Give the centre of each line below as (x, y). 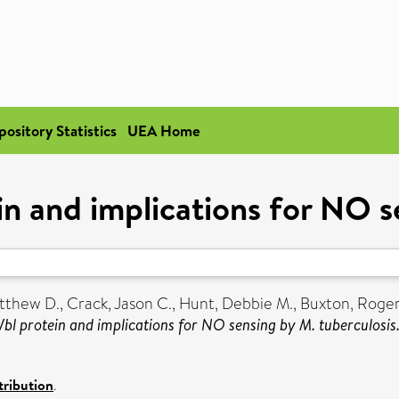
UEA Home (164, 130)
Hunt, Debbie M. (236, 304)
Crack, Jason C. (119, 304)
